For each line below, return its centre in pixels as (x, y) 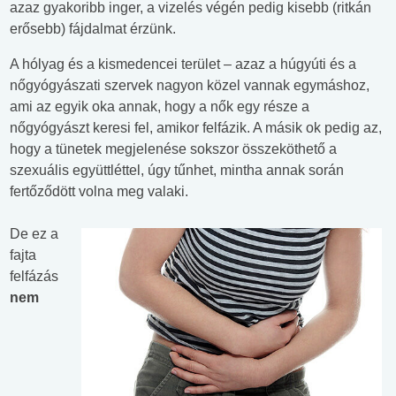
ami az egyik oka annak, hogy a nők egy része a (160, 107)
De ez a (34, 234)
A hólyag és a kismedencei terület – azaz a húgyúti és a (183, 65)
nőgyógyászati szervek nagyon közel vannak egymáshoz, (190, 86)
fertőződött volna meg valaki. (99, 192)
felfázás (34, 277)
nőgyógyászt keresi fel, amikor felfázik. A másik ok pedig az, (196, 128)
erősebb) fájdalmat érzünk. (93, 29)
